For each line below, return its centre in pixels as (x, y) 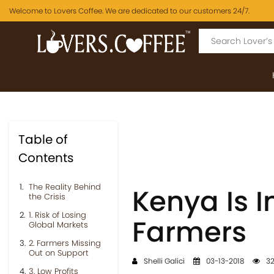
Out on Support (59, 253)
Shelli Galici (163, 261)
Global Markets (58, 225)
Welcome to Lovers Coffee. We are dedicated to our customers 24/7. (129, 10)
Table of (43, 139)
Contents (46, 158)
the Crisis (47, 197)
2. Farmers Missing (65, 243)
